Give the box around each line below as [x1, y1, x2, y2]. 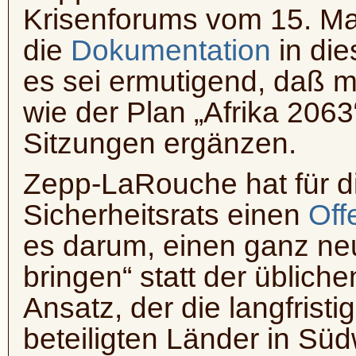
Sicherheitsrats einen [23, 199, 308, 231]
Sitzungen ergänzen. [23, 127, 296, 160]
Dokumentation [71, 34, 271, 67]
